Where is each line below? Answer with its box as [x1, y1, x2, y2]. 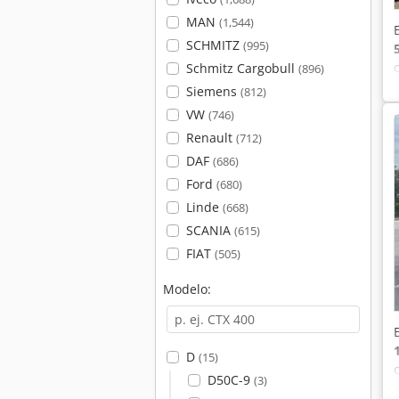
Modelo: [163, 281, 211, 297]
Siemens [185, 83, 240, 100]
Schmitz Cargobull [185, 60, 298, 77]
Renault [185, 129, 236, 146]
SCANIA [185, 222, 234, 239]
